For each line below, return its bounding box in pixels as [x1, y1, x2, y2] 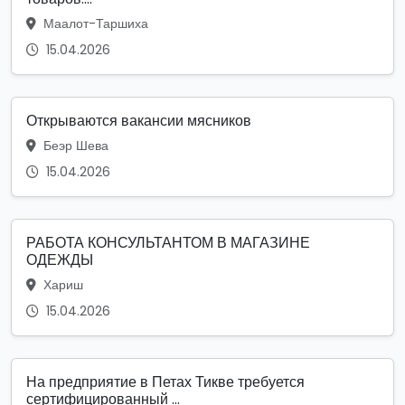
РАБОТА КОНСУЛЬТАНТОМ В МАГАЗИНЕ [26, 231, 310, 253]
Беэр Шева [40, 136, 108, 155]
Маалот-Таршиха [40, 14, 148, 33]
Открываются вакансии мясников [26, 109, 251, 131]
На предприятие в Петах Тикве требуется [26, 371, 305, 392]
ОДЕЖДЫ [26, 249, 93, 270]
